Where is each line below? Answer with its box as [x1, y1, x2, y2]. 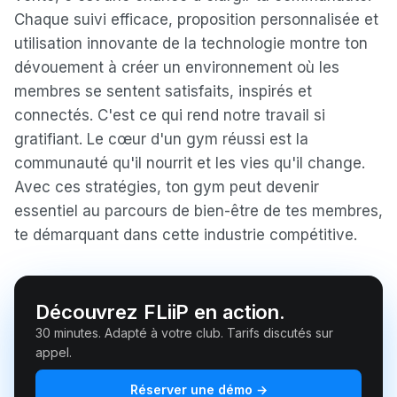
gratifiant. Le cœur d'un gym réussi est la [14, 130, 308, 148]
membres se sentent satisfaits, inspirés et [14, 82, 312, 100]
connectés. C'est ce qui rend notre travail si [14, 106, 325, 124]
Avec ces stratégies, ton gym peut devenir [14, 178, 319, 196]
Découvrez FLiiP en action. [35, 300, 286, 323]
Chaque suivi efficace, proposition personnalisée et [14, 11, 378, 28]
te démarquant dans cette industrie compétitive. [14, 226, 357, 244]
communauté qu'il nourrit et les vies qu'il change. [14, 154, 365, 172]
